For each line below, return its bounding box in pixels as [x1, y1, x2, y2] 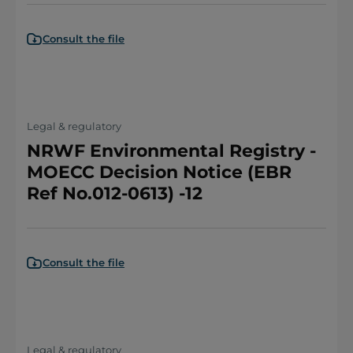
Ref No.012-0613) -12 [27, 183, 203, 204]
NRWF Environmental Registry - [27, 140, 316, 162]
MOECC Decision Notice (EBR [27, 162, 292, 183]
